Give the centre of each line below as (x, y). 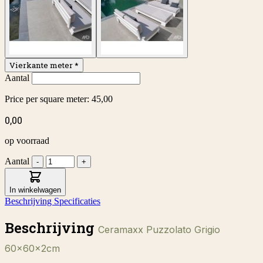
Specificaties (77, 201)
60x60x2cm (32, 249)
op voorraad (27, 141)
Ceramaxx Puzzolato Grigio (159, 230)
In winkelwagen (35, 190)
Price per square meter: (48, 99)
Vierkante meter (41, 65)
